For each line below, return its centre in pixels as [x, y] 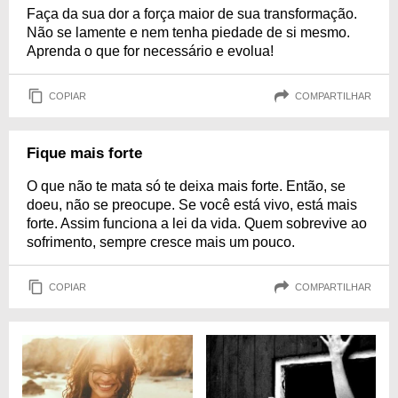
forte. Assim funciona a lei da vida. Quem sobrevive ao [197, 223]
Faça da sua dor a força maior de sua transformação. [192, 14]
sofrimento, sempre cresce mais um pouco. [161, 242]
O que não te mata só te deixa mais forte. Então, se [186, 186]
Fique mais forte [84, 153]
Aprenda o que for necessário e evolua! [150, 51]
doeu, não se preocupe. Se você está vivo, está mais [192, 205]
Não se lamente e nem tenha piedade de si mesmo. [188, 32]
